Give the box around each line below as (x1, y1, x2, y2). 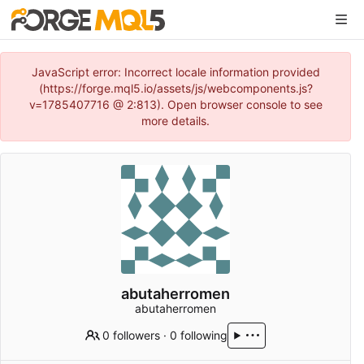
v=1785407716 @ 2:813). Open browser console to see (28, 97, 323, 111)
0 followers (102, 328, 161, 343)
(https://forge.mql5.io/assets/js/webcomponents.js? (38, 81, 313, 95)
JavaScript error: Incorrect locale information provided (31, 65, 320, 79)
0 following (170, 328, 228, 343)
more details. (141, 114, 210, 128)
